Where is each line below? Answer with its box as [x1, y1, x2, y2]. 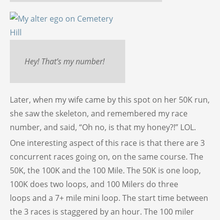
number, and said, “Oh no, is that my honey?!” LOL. [10, 122, 196, 133]
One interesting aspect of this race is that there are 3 [10, 137, 205, 149]
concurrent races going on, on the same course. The [10, 151, 203, 163]
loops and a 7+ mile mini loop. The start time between [10, 192, 208, 204]
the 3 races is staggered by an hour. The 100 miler [10, 206, 194, 218]
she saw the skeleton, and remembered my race [10, 108, 188, 119]
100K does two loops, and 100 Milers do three [10, 179, 178, 190]
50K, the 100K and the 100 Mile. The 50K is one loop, [10, 165, 201, 176]
